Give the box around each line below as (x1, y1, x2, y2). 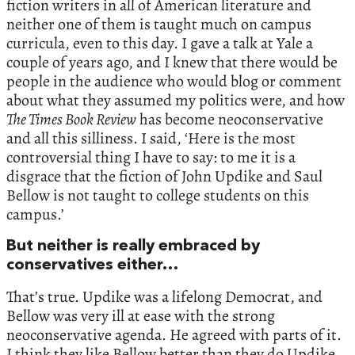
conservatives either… (6, 257, 178, 273)
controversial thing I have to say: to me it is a (6, 146, 296, 168)
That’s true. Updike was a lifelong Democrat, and (6, 285, 323, 307)
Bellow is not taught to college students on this (6, 184, 309, 206)
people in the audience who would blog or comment (6, 70, 342, 92)
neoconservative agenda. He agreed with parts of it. (6, 323, 342, 345)
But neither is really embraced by (6, 238, 260, 254)
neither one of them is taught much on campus (6, 13, 311, 35)
